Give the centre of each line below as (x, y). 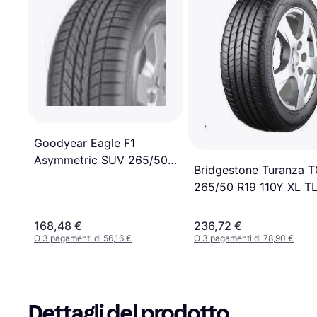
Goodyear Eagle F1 (85, 143)
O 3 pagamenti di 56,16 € (83, 238)
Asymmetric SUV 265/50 (101, 160)
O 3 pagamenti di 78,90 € (244, 238)
